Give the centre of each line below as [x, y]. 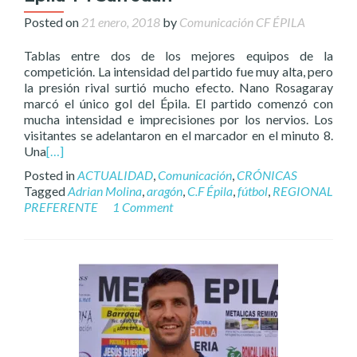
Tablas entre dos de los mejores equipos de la [178, 55]
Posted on [53, 22]
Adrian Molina [105, 191]
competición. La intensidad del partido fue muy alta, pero [178, 71]
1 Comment [143, 207]
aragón [165, 191]
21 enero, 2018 [121, 22]
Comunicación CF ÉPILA [242, 22]
